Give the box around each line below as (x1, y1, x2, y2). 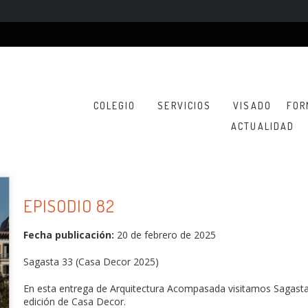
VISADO (233, 100, 272, 111)
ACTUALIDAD (231, 120, 295, 132)
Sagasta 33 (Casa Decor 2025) (23, 254, 159, 268)
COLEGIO (93, 100, 136, 111)
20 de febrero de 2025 (114, 228, 216, 241)
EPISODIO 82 (23, 194, 115, 217)
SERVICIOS (157, 100, 212, 111)
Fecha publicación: (23, 228, 114, 241)
